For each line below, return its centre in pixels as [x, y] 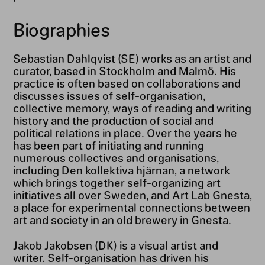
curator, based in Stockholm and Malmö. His [124, 71]
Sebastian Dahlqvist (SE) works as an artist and [132, 58]
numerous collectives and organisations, [116, 158]
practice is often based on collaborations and [127, 83]
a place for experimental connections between [131, 207]
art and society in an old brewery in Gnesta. [122, 220]
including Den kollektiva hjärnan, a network [121, 170]
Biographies [61, 30]
